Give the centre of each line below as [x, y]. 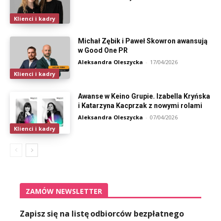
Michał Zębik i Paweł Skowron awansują [143, 41]
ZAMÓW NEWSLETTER [64, 191]
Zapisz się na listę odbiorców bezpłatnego [102, 214]
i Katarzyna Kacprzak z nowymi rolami [140, 105]
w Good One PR [103, 50]
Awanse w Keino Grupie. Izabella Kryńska [144, 96]
